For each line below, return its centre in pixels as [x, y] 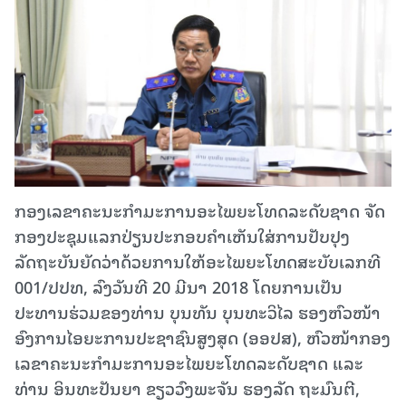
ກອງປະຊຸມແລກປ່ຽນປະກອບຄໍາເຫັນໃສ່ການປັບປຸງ [182, 236]
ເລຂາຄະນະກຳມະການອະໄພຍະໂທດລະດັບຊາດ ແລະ [189, 362]
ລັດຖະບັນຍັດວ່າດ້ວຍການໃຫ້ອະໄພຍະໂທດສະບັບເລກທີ [198, 261]
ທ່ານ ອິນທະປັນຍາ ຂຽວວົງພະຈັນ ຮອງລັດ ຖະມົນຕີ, [187, 388]
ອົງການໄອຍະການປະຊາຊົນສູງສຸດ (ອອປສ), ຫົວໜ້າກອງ [203, 337]
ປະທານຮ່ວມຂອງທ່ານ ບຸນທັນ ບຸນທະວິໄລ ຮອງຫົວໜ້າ [198, 312]
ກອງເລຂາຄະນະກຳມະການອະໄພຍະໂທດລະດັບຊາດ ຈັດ [200, 210]
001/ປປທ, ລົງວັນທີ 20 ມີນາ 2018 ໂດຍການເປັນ [179, 286]
